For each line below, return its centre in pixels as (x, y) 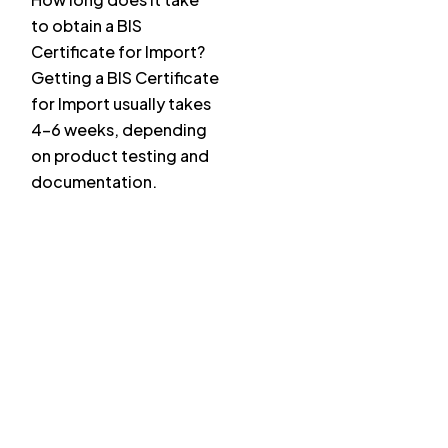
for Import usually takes (121, 104)
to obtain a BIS (86, 26)
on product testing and (120, 156)
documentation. (94, 182)
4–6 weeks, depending (119, 130)
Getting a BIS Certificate (125, 78)
